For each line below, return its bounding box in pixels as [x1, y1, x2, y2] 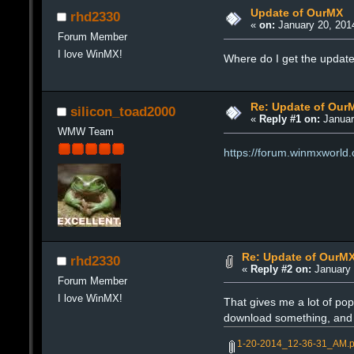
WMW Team [57, 125, 114, 137]
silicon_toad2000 [70, 103, 175, 119]
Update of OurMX [250, 6, 343, 19]
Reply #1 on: [258, 113, 320, 126]
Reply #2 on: [250, 263, 311, 275]
